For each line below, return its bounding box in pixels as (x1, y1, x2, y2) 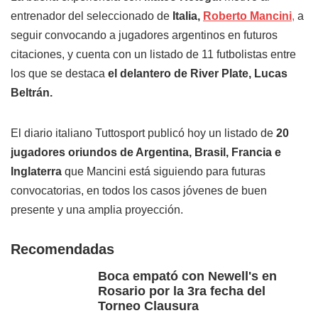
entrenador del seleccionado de (11, 10, 172, 23)
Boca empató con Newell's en (98, 269, 277, 284)
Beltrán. (11, 87, 53, 99)
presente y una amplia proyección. (11, 204, 183, 216)
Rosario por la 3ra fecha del (98, 284, 265, 299)
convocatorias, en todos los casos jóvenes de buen (11, 185, 267, 197)
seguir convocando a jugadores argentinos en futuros (11, 29, 278, 42)
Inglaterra (11, 165, 62, 178)
